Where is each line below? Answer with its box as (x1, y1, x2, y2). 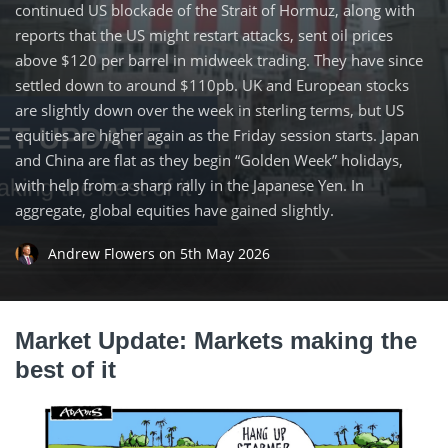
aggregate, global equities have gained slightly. (15, 199, 334, 220)
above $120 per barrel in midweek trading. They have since (15, 49, 423, 70)
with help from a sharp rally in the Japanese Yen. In (15, 174, 364, 195)
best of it (15, 355, 130, 383)
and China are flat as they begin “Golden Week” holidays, (15, 149, 403, 170)
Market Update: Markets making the (15, 326, 417, 354)
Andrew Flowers (48, 243, 159, 263)
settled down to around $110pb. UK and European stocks (15, 74, 409, 95)
